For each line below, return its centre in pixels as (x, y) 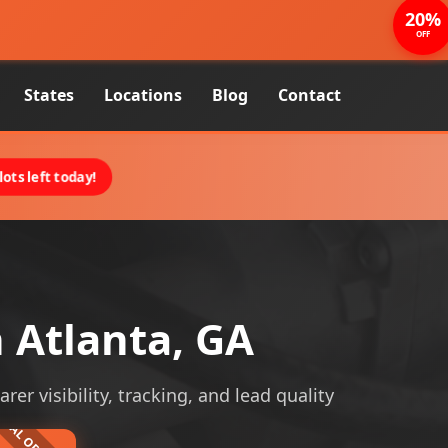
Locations (143, 95)
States (49, 95)
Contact (309, 95)
